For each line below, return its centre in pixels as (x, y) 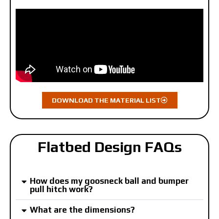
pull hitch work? (61, 189)
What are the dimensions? (82, 209)
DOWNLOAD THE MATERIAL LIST (106, 100)
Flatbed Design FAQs (109, 147)
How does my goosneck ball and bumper (109, 181)
